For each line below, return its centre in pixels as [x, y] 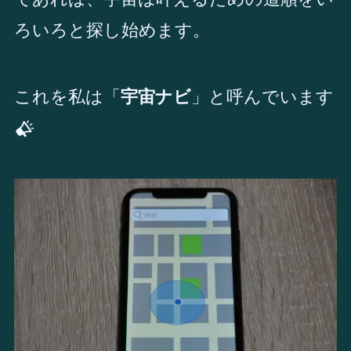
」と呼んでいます [262, 96]
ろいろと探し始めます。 [112, 30]
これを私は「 [67, 96]
